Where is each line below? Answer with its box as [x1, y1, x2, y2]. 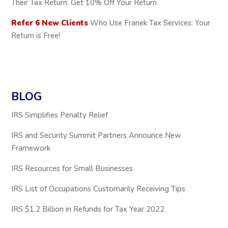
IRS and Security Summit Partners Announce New [11, 130, 182, 140]
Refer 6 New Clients [11, 18, 89, 28]
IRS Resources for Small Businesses [11, 163, 133, 174]
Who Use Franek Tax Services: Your [88, 18, 211, 28]
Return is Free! [11, 31, 61, 41]
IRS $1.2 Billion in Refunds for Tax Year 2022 [11, 204, 165, 214]
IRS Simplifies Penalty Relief [11, 109, 108, 120]
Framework [11, 142, 51, 153]
